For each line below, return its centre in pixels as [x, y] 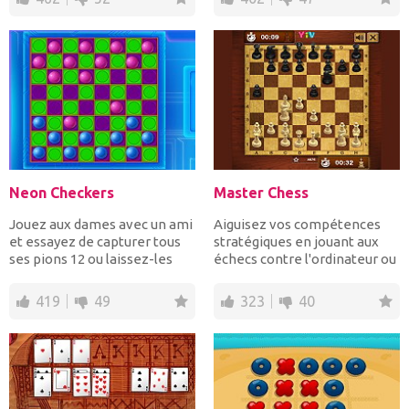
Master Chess [261, 193]
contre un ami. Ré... [273, 276]
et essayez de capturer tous [95, 241]
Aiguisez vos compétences [297, 224]
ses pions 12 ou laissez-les [91, 259]
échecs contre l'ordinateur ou [305, 259]
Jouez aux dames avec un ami [101, 224]
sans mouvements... [71, 276]
